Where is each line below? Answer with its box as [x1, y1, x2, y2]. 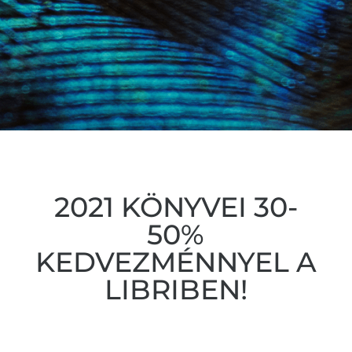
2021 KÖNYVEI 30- [53, 190, 298, 225]
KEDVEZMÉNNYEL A [35, 245, 317, 280]
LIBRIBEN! [104, 273, 247, 307]
